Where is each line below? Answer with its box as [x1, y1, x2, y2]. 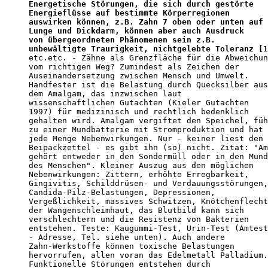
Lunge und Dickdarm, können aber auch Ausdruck [29, 26, 244, 36]
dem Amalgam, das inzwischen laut [29, 89, 182, 99]
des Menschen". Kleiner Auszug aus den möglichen [29, 161, 254, 170]
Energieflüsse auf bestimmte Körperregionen [29, 8, 230, 18]
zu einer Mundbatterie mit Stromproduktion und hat [29, 125, 263, 135]
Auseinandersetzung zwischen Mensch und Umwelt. [29, 71, 254, 81]
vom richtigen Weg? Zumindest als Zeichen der [29, 62, 239, 72]
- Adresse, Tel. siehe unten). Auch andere [29, 233, 225, 242]
